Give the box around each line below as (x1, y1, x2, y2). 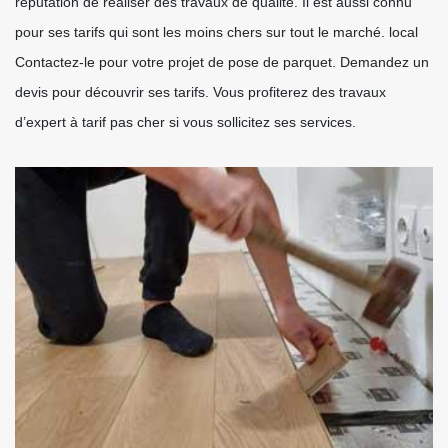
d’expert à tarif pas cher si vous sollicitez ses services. (15, 114, 356, 130)
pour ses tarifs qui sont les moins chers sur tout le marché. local (15, 24, 418, 40)
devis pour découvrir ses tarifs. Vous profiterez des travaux (15, 84, 386, 100)
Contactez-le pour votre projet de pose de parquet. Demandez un (15, 54, 429, 70)
